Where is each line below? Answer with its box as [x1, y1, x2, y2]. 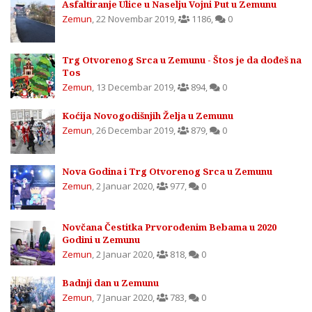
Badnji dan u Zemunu [62, 276, 159, 290]
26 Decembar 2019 [96, 124, 173, 137]
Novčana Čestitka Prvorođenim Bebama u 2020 [62, 221, 276, 234]
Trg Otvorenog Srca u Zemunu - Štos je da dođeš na [62, 54, 302, 67]
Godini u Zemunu [62, 233, 140, 247]
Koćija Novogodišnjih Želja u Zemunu [62, 109, 233, 123]
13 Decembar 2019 [96, 81, 173, 94]
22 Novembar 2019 [96, 13, 174, 26]
